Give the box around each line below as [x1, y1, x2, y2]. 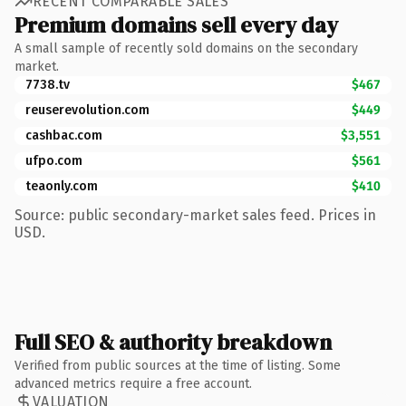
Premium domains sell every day [14, 9, 338, 40]
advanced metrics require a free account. [14, 375, 252, 391]
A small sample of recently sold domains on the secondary [14, 40, 358, 56]
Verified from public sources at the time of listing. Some [14, 357, 341, 373]
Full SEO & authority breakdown [14, 326, 332, 357]
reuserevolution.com [25, 101, 150, 118]
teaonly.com [25, 178, 98, 194]
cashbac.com [25, 127, 102, 143]
